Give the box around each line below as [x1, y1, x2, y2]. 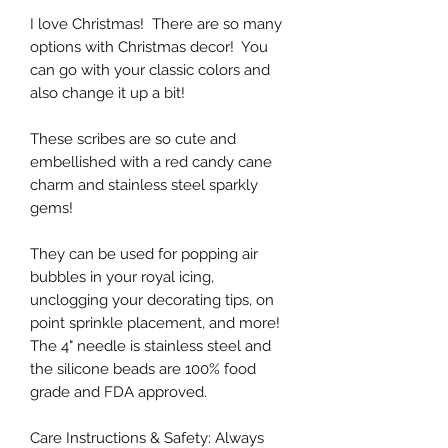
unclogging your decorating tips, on [30, 290, 274, 309]
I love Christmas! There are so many [30, 14, 282, 33]
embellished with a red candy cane [30, 152, 272, 171]
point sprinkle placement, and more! [30, 313, 280, 332]
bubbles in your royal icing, [30, 267, 214, 286]
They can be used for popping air [30, 244, 258, 263]
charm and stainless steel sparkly [30, 175, 258, 194]
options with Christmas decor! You [30, 37, 268, 56]
